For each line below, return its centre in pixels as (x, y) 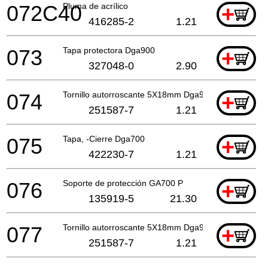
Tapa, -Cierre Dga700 (104, 138)
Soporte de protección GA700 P (123, 183)
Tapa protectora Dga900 (109, 50)
